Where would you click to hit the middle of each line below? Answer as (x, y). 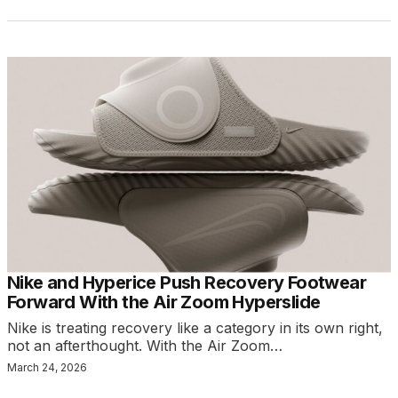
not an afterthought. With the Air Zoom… (145, 345)
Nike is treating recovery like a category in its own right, (195, 327)
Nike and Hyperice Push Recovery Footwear (187, 282)
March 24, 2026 (47, 367)
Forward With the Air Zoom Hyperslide (164, 302)
